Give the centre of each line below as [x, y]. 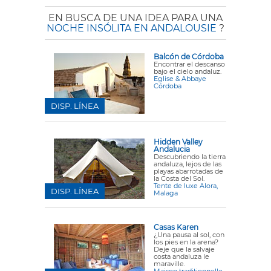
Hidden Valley [178, 142]
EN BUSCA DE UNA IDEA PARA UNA [135, 18]
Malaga [166, 193]
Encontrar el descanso [189, 64]
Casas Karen [176, 227]
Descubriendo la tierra [190, 157]
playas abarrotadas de [188, 171]
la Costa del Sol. [179, 179]
